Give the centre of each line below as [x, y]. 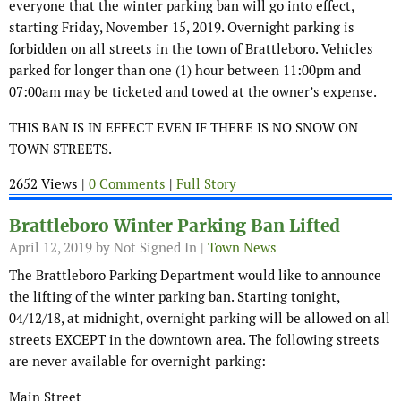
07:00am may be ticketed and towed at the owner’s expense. [194, 92]
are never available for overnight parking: [137, 362]
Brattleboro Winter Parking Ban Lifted [175, 226]
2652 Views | [49, 184]
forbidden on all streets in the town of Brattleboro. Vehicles [191, 49]
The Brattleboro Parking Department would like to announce [195, 276]
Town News [242, 248]
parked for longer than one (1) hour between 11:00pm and [185, 71]
